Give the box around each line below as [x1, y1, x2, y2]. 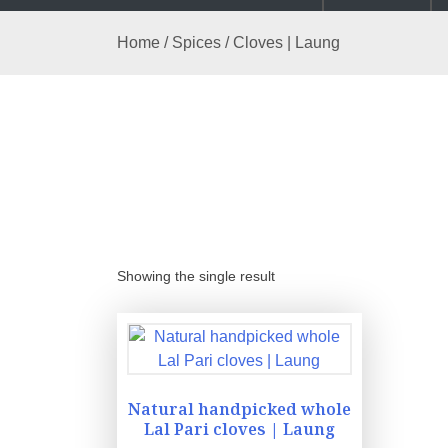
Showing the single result [117, 268, 275, 284]
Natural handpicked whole [127, 398, 351, 420]
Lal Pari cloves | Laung [143, 418, 335, 440]
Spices [172, 34, 221, 51]
